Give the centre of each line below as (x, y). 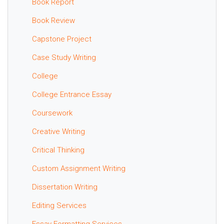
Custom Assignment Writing (79, 168)
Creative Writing (58, 131)
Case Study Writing (64, 57)
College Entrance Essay (72, 94)
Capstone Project (62, 39)
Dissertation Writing (65, 187)
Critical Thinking (58, 150)
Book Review (53, 20)
